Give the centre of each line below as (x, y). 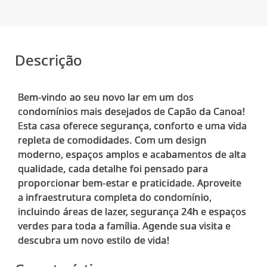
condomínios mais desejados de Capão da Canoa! (131, 111)
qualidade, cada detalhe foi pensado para (113, 168)
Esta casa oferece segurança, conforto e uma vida (133, 125)
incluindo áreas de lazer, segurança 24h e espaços (132, 211)
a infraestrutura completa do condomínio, (115, 197)
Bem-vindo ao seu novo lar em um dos (106, 97)
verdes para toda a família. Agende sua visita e (125, 226)
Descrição (49, 60)
